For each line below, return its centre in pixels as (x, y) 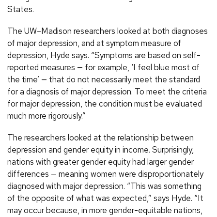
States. (21, 9)
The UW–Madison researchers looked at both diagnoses (108, 31)
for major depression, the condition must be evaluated (105, 104)
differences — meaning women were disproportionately (105, 174)
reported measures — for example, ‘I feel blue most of (103, 68)
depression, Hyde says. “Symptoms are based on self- (104, 55)
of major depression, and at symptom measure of (94, 43)
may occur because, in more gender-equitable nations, (105, 210)
